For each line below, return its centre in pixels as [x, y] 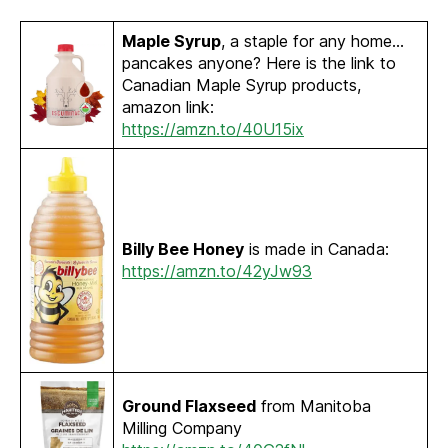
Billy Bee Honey [183, 249]
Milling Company [182, 428]
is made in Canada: [316, 249]
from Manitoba [313, 406]
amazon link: [168, 107]
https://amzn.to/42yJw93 [217, 271]
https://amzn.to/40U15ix [213, 129]
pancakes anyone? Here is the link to [259, 63]
